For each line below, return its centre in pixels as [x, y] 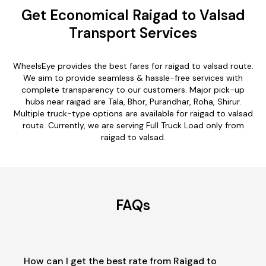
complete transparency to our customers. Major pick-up [133, 89]
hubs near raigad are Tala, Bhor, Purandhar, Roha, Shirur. [133, 101]
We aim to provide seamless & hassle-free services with [133, 77]
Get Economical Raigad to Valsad [133, 15]
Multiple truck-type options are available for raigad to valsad [133, 113]
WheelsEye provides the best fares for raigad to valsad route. [133, 66]
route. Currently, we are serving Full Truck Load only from [133, 125]
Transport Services [133, 33]
